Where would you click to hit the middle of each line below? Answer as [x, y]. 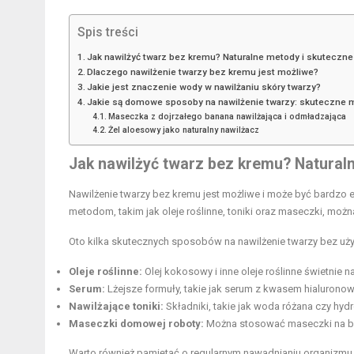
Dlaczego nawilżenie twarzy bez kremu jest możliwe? [203, 72]
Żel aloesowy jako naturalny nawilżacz [183, 130]
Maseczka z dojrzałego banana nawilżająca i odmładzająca [227, 116]
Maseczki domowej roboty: [136, 323]
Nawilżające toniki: [116, 306]
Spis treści [108, 32]
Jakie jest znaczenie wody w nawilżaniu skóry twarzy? [204, 87]
